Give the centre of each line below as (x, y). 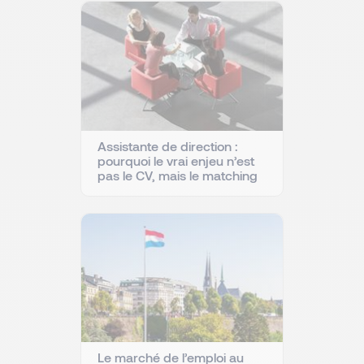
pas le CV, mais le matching (178, 175)
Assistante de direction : (168, 145)
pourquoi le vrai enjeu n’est (176, 160)
